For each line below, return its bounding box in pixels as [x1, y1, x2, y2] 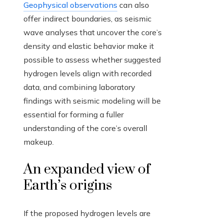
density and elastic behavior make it [23, 41, 154, 51]
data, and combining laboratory [23, 82, 135, 92]
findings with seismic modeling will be [23, 96, 161, 106]
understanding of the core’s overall [23, 123, 147, 133]
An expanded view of [23, 161, 150, 178]
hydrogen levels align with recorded [23, 68, 152, 79]
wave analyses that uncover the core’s [23, 27, 162, 38]
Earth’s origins [23, 177, 112, 195]
